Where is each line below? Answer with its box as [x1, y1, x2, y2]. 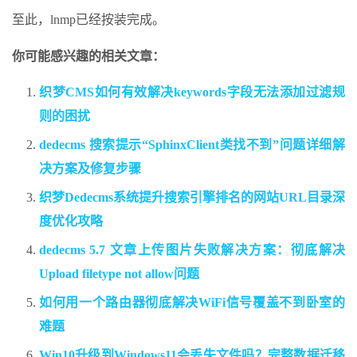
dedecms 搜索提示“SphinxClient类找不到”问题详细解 [39, 138, 345, 152]
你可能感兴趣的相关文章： [12, 49, 165, 64]
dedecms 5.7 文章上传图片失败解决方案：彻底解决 [39, 243, 345, 257]
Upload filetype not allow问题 [39, 267, 199, 281]
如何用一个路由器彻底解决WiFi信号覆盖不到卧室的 [39, 296, 345, 310]
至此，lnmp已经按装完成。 [12, 13, 165, 27]
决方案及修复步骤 [39, 162, 141, 176]
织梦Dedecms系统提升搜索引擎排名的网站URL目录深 [39, 190, 345, 205]
